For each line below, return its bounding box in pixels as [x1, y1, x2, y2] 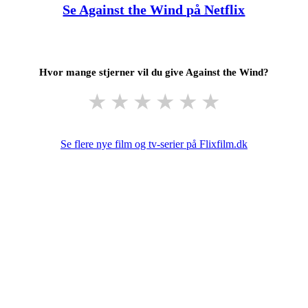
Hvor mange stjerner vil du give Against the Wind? [39, 66, 269, 78]
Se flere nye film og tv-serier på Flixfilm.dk [60, 137, 247, 150]
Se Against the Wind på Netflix [63, 1, 245, 17]
